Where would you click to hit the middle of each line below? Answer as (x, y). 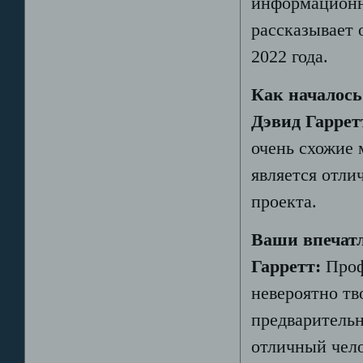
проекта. (284, 202)
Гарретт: (286, 266)
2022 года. (290, 57)
